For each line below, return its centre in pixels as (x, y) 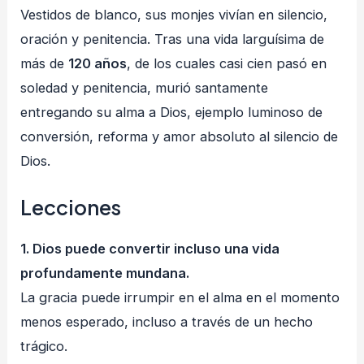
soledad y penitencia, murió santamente (145, 87)
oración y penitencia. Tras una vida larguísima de (173, 39)
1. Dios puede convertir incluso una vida (150, 248)
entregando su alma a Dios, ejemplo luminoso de (172, 112)
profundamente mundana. (105, 273)
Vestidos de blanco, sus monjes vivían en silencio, (174, 14)
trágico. (44, 346)
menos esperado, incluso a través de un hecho (167, 321)
